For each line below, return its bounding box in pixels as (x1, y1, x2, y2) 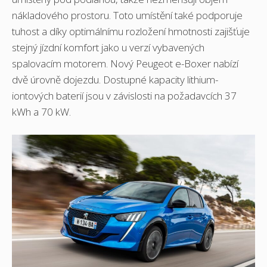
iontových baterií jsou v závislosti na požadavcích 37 (12, 88, 237, 103)
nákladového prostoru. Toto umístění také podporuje (12, 8, 243, 22)
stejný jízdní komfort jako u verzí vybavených (12, 40, 204, 54)
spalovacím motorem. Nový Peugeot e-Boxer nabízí (12, 56, 238, 70)
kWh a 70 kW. (12, 104, 73, 119)
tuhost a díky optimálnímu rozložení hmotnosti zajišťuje (12, 24, 250, 38)
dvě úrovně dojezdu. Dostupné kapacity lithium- (12, 72, 218, 86)
